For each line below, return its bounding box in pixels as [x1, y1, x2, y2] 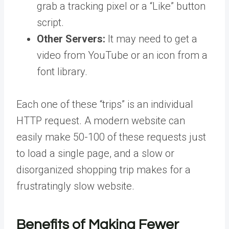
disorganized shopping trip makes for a [16, 163, 191, 176]
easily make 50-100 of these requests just [16, 130, 206, 143]
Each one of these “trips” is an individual [16, 98, 193, 110]
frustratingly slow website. [16, 179, 134, 192]
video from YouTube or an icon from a [37, 49, 208, 61]
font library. [37, 65, 87, 78]
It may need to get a [105, 32, 197, 45]
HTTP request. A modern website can [16, 114, 185, 127]
